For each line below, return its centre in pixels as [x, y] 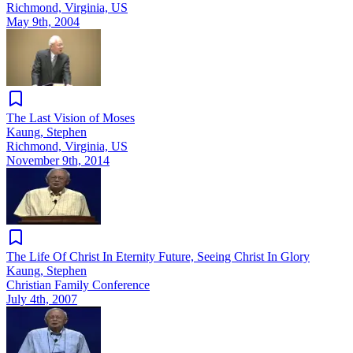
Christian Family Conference [78, 284]
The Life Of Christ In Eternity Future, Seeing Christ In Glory [158, 256]
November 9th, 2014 [58, 160]
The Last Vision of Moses [71, 117]
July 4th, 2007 [42, 299]
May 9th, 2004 [43, 21]
